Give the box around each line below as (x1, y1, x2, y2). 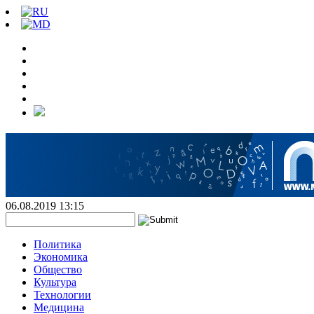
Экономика (34, 251, 88, 263)
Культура (34, 276, 76, 288)
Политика (34, 238, 81, 250)
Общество (34, 264, 82, 275)
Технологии (34, 289, 91, 301)
